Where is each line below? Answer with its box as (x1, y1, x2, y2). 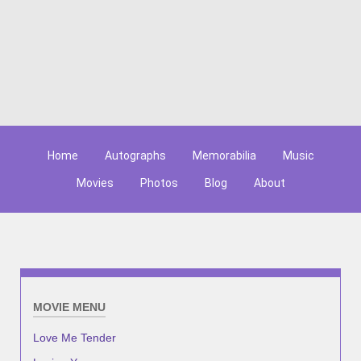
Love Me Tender (33, 330, 116, 344)
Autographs (104, 149, 166, 163)
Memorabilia (192, 149, 256, 163)
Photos (139, 176, 178, 190)
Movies (76, 176, 114, 190)
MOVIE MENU (33, 301, 106, 314)
